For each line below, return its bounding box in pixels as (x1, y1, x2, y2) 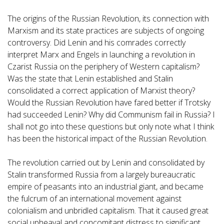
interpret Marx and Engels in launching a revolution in (7, 49, 195, 60)
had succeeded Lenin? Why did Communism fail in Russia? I (7, 109, 215, 120)
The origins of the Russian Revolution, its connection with (7, 13, 209, 24)
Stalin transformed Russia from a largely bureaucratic (7, 169, 195, 180)
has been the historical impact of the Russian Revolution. (7, 133, 207, 144)
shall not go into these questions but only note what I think (7, 121, 214, 132)
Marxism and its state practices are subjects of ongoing (7, 25, 204, 36)
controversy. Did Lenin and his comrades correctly (7, 37, 185, 48)
